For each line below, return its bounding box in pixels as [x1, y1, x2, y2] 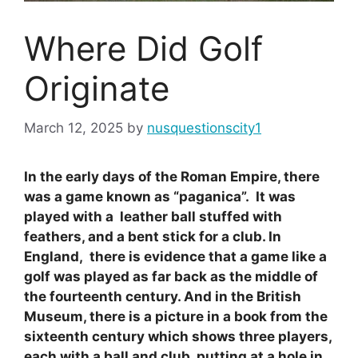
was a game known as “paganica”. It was [24, 188, 296, 205]
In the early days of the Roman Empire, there [24, 168, 320, 185]
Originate [24, 68, 169, 109]
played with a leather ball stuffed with [24, 208, 282, 225]
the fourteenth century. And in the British [24, 288, 301, 304]
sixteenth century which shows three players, [24, 328, 332, 344]
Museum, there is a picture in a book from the [24, 308, 328, 324]
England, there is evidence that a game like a [24, 248, 327, 265]
